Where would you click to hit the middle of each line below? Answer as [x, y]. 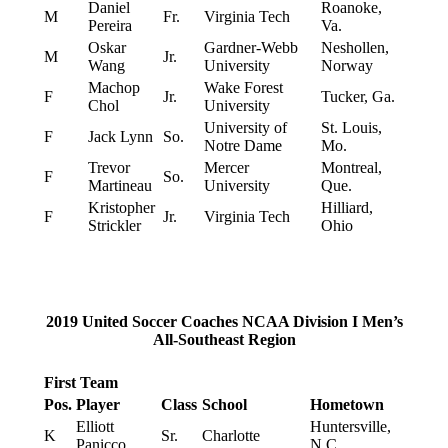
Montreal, [351, 168]
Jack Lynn [120, 137]
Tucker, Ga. [357, 97]
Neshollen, [354, 48]
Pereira [109, 26]
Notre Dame [242, 146]
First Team [80, 383]
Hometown [346, 405]
